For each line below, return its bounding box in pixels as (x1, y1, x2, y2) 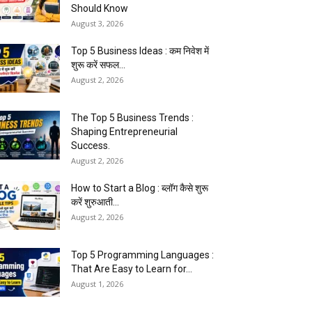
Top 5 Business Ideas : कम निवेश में (71, 45, 209, 57)
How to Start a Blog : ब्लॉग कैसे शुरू (71, 182, 208, 194)
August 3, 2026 (71, 18, 123, 29)
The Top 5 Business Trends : (71, 112, 194, 124)
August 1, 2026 (71, 279, 123, 290)
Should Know (71, 3, 128, 15)
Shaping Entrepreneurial (71, 126, 178, 138)
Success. (71, 140, 110, 152)
